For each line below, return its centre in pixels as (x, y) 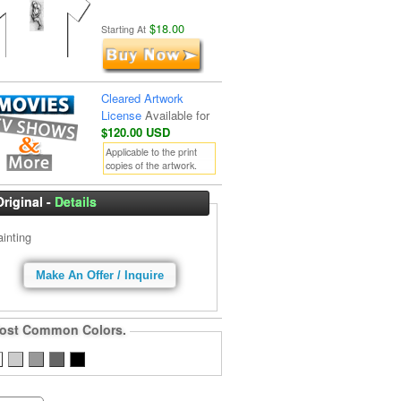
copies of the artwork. (151, 165)
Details (76, 202)
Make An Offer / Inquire (99, 275)
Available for (177, 115)
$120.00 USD (136, 132)
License (123, 115)
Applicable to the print (151, 152)
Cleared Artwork (142, 98)
